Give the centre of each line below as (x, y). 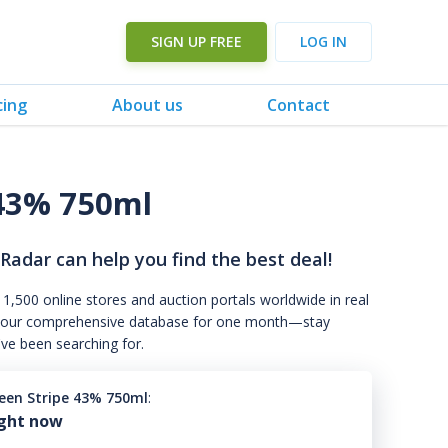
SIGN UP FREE (196, 41)
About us (147, 104)
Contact (298, 104)
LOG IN (323, 41)
